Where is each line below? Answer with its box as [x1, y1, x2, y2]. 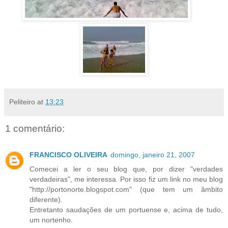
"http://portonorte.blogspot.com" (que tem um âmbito [30, 185, 223, 194]
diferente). [30, 195, 63, 204]
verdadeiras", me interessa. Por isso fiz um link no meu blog [30, 175, 223, 184]
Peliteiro [9, 97, 35, 106]
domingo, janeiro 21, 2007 [110, 151, 195, 159]
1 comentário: [5, 123, 65, 134]
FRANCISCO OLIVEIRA [30, 151, 107, 159]
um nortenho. [30, 216, 73, 224]
